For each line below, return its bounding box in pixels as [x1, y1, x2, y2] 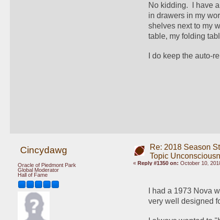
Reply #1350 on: [137, 160, 179, 166]
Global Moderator [18, 167, 59, 173]
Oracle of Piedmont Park [18, 162, 76, 168]
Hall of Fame [18, 172, 48, 178]
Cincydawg [20, 144, 67, 155]
